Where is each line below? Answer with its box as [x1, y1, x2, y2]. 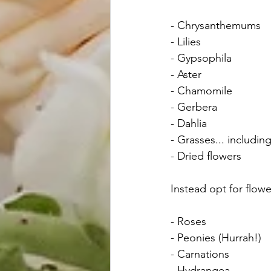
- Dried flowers [171, 149, 241, 163]
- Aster [171, 68, 201, 82]
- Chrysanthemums [171, 19, 261, 33]
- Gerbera [171, 100, 220, 114]
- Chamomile [171, 84, 232, 98]
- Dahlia [171, 117, 207, 131]
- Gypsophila [171, 51, 232, 65]
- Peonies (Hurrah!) [171, 231, 261, 245]
